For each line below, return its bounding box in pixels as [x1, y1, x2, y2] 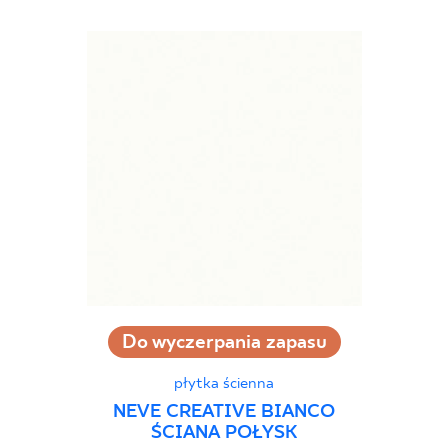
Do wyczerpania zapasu [121, 330, 327, 354]
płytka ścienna [174, 373, 274, 393]
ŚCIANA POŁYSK [151, 423, 297, 445]
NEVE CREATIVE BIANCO [113, 402, 335, 424]
